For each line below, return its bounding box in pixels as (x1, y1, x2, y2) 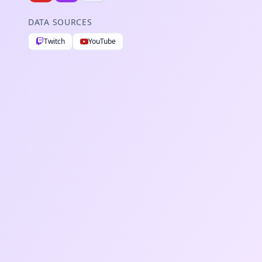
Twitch (44, 36, 65, 46)
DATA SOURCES (28, 16, 92, 27)
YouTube (88, 36, 116, 46)
